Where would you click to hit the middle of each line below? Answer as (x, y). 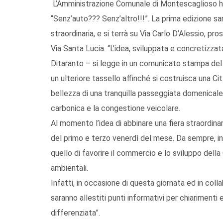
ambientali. (69, 168)
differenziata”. (75, 213)
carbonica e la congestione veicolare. (115, 108)
